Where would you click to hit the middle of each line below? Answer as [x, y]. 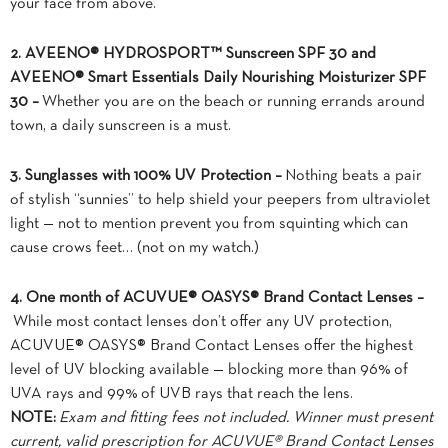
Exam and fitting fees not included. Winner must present [244, 418]
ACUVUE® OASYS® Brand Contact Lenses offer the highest [211, 346]
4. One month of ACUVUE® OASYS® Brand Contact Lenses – [217, 298]
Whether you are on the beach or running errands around [232, 102]
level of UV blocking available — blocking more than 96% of [209, 370]
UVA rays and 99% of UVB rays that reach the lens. [181, 394]
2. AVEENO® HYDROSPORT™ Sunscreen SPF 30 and [193, 54]
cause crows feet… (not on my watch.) [134, 248]
